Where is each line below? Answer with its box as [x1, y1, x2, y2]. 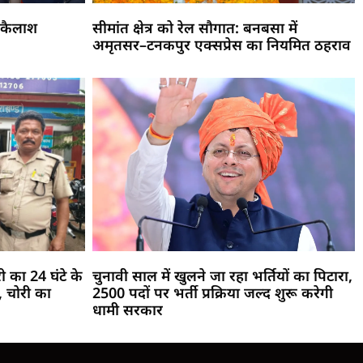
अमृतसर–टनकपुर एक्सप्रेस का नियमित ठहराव [92, 34, 351, 54]
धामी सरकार [92, 299, 163, 319]
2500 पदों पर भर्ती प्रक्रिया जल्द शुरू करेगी [92, 282, 333, 302]
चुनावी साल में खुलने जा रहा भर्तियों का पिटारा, [92, 265, 352, 285]
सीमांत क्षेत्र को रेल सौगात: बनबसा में [92, 17, 297, 37]
